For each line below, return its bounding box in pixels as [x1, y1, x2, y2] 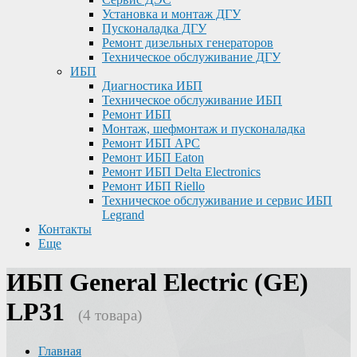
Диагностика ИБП [102, 79, 202, 92]
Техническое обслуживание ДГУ [102, 50, 280, 64]
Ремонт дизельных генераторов [102, 36, 273, 49]
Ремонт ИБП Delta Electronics [102, 165, 261, 178]
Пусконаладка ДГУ [102, 22, 206, 35]
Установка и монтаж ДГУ [102, 7, 241, 21]
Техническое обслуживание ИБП [102, 93, 282, 107]
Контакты [38, 222, 92, 236]
